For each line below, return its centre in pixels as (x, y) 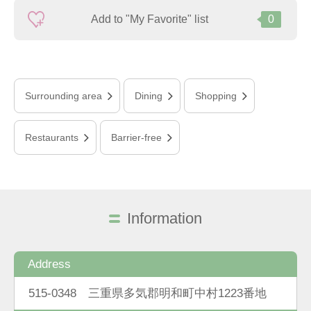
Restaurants (52, 138)
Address (49, 264)
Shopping (216, 96)
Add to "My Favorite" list (149, 19)
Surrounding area (64, 96)
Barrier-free (136, 138)
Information (165, 219)
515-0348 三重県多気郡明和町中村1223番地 (148, 293)
